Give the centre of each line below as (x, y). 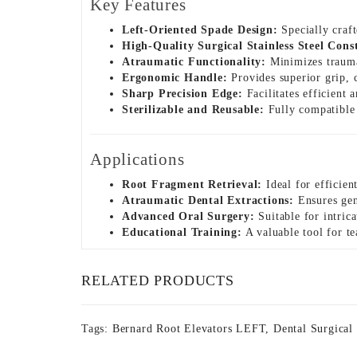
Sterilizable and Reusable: (193, 110)
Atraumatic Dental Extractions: (208, 200)
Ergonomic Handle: (175, 78)
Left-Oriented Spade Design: (200, 30)
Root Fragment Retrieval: (192, 184)
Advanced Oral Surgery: (188, 216)
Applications (137, 159)
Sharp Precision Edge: (182, 94)
